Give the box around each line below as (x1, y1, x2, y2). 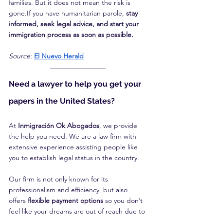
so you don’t (103, 196, 145, 205)
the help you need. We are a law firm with (9, 131, 138, 141)
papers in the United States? (9, 96, 115, 106)
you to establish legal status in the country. (9, 153, 139, 162)
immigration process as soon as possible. (9, 30, 133, 39)
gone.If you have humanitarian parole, (9, 8, 126, 18)
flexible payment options (28, 196, 103, 205)
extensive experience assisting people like (9, 142, 140, 151)
